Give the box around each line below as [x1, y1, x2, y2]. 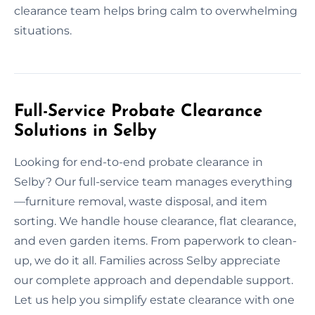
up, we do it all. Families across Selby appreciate [14, 253, 281, 267]
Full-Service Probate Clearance [14, 103, 262, 120]
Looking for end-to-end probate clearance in [14, 155, 263, 169]
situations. [14, 23, 72, 37]
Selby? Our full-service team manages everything [14, 174, 292, 188]
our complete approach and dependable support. [14, 273, 293, 287]
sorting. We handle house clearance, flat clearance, [14, 214, 296, 228]
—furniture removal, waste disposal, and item [14, 194, 267, 208]
